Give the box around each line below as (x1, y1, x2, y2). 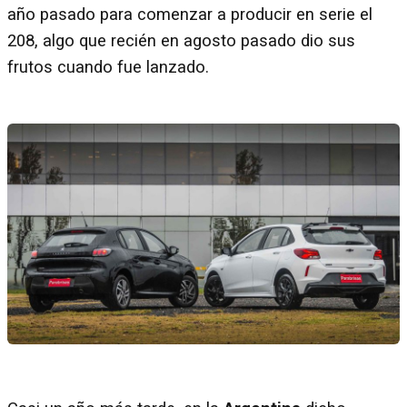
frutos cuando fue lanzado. (7, 56, 209, 77)
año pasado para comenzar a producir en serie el (7, 4, 372, 25)
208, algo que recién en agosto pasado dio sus (7, 30, 355, 51)
